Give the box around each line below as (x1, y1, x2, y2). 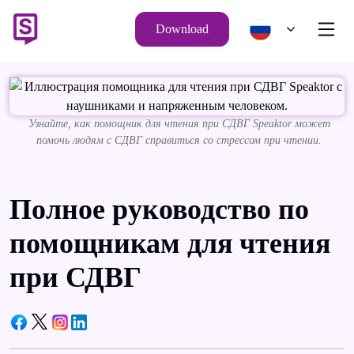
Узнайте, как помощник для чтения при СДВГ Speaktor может (28, 118, 330, 130)
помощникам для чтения (9, 228, 330, 259)
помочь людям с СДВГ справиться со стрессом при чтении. (36, 134, 322, 146)
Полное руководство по (9, 194, 309, 225)
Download (156, 22, 209, 36)
